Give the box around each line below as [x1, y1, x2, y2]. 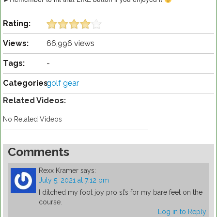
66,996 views [46, 39, 94, 48]
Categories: [3, 78, 50, 88]
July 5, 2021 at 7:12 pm [39, 176, 109, 185]
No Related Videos [3, 115, 62, 124]
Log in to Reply [158, 208, 206, 216]
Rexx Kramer [39, 167, 78, 175]
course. [39, 198, 62, 206]
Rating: [3, 19, 31, 29]
